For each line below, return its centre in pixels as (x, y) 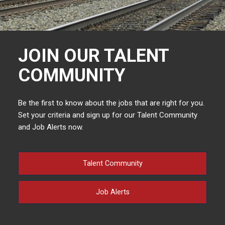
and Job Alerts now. (50, 127)
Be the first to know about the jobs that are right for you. (111, 103)
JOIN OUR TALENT (93, 55)
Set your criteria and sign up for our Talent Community (107, 115)
